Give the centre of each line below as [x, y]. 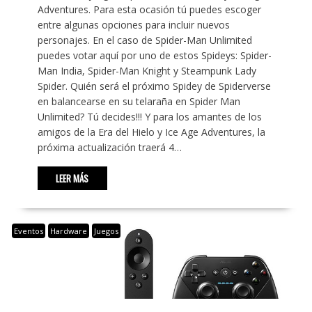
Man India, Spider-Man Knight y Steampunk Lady [147, 71]
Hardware [68, 231]
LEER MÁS [72, 179]
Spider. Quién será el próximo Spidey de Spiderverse [154, 86]
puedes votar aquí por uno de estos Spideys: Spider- [154, 56]
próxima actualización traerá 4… [109, 148]
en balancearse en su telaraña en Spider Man [139, 102]
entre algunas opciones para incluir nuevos [133, 25]
